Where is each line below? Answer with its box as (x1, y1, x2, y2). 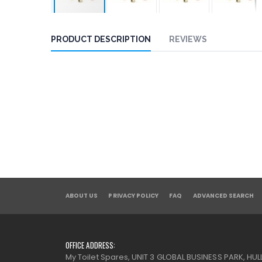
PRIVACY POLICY (108, 191, 159, 200)
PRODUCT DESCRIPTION (51, 35, 151, 44)
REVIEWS (169, 35, 207, 44)
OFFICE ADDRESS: (65, 239, 115, 251)
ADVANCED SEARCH (192, 191, 254, 200)
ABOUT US (65, 191, 98, 200)
